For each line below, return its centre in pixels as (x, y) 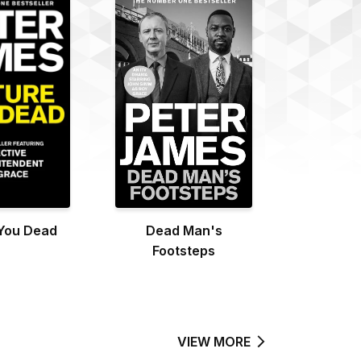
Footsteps (184, 250)
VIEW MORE (214, 341)
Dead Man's (184, 230)
